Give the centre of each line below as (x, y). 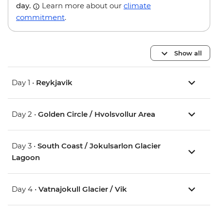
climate (137, 6)
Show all (188, 53)
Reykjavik (54, 83)
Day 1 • (24, 83)
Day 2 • (25, 114)
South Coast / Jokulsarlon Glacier (99, 146)
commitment (40, 18)
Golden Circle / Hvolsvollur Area (97, 114)
